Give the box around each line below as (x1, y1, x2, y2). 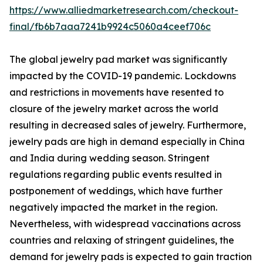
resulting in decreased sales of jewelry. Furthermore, (9, 119, 246, 131)
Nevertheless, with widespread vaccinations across (9, 218, 241, 230)
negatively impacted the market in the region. (9, 201, 217, 214)
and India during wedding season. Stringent (9, 152, 210, 164)
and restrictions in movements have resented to (9, 86, 224, 99)
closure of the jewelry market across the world (9, 103, 218, 115)
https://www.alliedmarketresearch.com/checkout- (9, 4, 238, 16)
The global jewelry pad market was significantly (9, 53, 227, 66)
